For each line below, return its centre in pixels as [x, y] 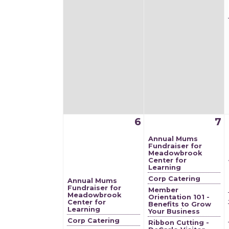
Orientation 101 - [179, 197]
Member [163, 190]
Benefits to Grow [180, 204]
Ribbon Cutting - [179, 223]
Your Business [174, 211]
